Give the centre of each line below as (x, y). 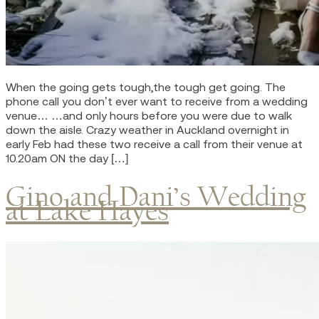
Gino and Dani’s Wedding (156, 196)
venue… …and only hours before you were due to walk (149, 116)
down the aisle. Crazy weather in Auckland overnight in (147, 130)
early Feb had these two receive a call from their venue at (154, 144)
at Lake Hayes (87, 210)
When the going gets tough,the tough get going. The (146, 87)
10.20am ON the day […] (67, 158)
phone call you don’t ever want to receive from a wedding (157, 101)
